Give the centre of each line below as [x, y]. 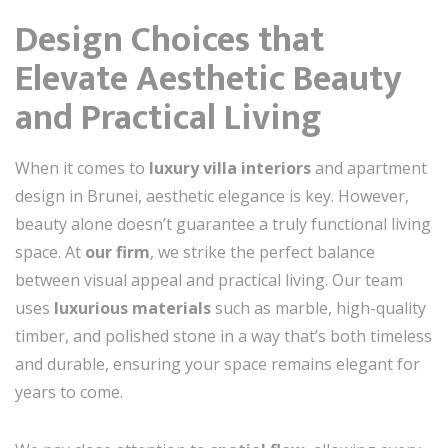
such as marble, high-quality [318, 308]
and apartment [369, 168]
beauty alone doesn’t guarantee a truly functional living [223, 224]
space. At [50, 252]
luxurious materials [132, 308]
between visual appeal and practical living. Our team [209, 280]
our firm [117, 252]
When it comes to [82, 168]
